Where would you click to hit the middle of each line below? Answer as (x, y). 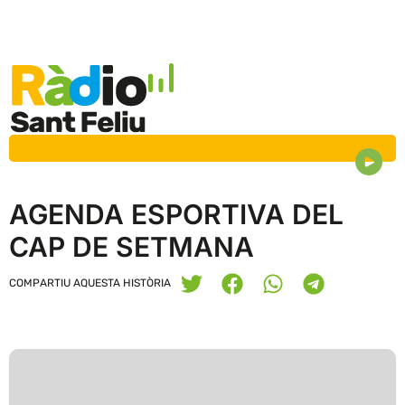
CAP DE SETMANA (132, 247)
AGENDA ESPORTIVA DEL (176, 215)
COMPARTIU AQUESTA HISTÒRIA (90, 283)
